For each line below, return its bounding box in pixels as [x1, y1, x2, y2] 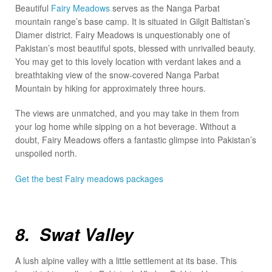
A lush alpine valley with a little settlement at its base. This [15, 254, 237, 267]
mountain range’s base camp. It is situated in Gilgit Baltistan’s [15, 15, 250, 27]
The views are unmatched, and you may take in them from [15, 107, 239, 120]
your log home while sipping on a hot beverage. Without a [15, 120, 236, 133]
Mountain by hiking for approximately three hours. [15, 81, 206, 94]
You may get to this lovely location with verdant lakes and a [15, 55, 241, 67]
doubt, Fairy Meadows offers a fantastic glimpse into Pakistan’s [15, 134, 256, 146]
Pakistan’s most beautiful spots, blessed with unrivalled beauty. [15, 41, 256, 54]
